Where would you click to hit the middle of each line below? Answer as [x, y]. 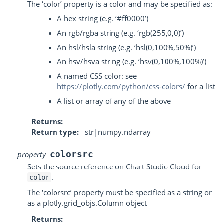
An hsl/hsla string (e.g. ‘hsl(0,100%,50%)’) [126, 47]
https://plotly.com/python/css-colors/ [121, 86]
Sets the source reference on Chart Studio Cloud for [114, 166]
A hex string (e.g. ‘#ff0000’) [103, 18]
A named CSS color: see [97, 76]
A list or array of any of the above [114, 100]
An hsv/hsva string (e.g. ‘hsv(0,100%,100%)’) [132, 61]
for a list [200, 86]
